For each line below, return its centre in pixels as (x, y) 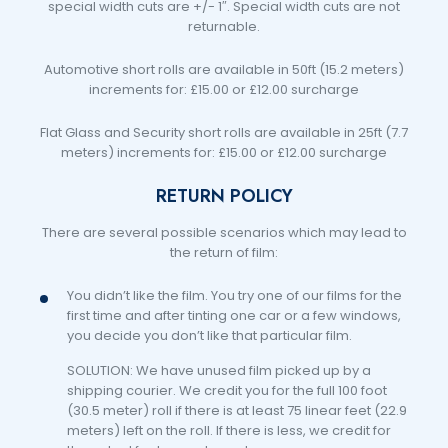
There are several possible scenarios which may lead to (224, 233)
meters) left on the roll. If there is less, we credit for (228, 431)
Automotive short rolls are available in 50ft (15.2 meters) (224, 70)
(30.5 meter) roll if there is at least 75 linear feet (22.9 (236, 411)
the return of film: (224, 253)
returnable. (224, 27)
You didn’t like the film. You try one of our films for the (234, 296)
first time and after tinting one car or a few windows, (233, 316)
